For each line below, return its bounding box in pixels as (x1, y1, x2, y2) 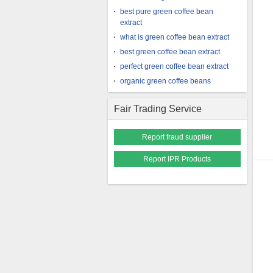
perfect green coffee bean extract (120, 62, 229, 71)
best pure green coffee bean (120, 7, 213, 16)
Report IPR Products (143, 155, 211, 163)
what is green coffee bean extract (120, 33, 229, 41)
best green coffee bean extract (120, 48, 220, 56)
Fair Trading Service (114, 104, 202, 114)
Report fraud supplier (142, 133, 213, 141)
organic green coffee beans (120, 77, 211, 85)
